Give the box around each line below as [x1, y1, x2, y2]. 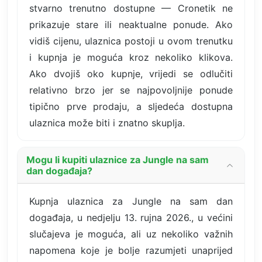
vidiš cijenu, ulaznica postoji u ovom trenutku [29, 35, 233, 47]
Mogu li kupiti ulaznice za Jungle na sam [26, 153, 209, 166]
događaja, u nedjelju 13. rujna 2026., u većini [29, 211, 233, 223]
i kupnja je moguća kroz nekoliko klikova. [29, 51, 233, 63]
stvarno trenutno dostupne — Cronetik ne [29, 2, 233, 14]
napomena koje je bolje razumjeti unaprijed [29, 244, 233, 256]
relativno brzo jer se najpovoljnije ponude [29, 84, 233, 96]
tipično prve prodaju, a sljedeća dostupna [29, 100, 233, 112]
